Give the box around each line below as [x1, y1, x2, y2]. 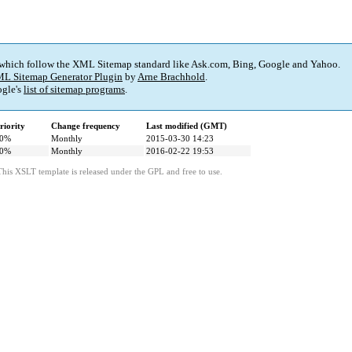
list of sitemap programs [24, 83, 125, 96]
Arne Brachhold [137, 71, 205, 83]
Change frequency [51, 121, 120, 131]
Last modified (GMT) [146, 121, 227, 131]
